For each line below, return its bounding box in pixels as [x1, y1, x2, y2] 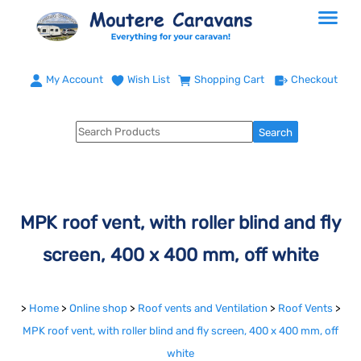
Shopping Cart [193, 73, 264, 86]
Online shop [68, 302, 127, 314]
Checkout [290, 73, 338, 86]
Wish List [127, 73, 170, 86]
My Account [45, 73, 103, 86]
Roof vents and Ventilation [137, 302, 268, 314]
